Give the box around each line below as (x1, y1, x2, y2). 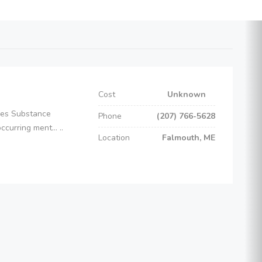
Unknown (167, 89, 215, 100)
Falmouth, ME (162, 132, 215, 143)
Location (98, 132, 130, 143)
